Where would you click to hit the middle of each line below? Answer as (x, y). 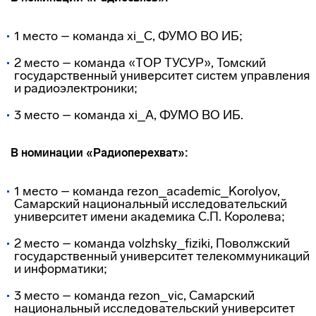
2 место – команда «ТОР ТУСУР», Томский (140, 63)
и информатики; (61, 269)
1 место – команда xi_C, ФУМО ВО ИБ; (128, 36)
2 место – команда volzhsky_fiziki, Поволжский (152, 243)
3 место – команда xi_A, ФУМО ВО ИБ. (129, 115)
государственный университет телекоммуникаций (162, 256)
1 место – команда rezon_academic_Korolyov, (147, 191)
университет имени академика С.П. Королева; (150, 217)
